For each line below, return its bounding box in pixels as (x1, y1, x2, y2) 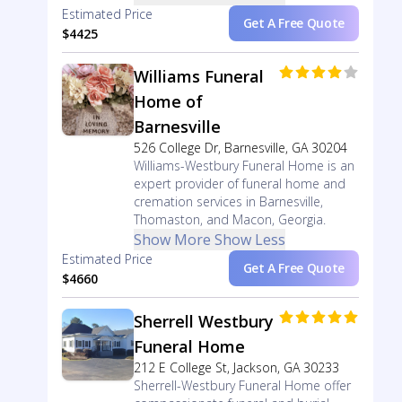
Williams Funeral (133, 66, 264, 87)
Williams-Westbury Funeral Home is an (133, 157, 354, 174)
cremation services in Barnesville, (133, 193, 323, 210)
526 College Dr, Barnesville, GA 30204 (133, 139, 347, 156)
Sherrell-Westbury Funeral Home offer (133, 377, 351, 394)
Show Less (214, 230, 285, 249)
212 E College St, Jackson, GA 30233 (133, 359, 339, 376)
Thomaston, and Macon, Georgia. (133, 211, 326, 228)
